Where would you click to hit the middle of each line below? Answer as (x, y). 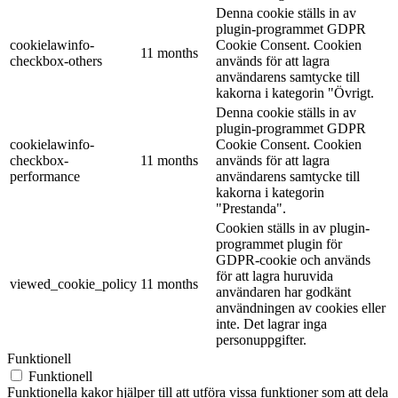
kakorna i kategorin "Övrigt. (295, 93)
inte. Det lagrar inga (271, 324)
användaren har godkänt (283, 292)
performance (45, 177)
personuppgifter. (261, 340)
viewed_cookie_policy (73, 284)
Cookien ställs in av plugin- (293, 228)
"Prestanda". (251, 209)
